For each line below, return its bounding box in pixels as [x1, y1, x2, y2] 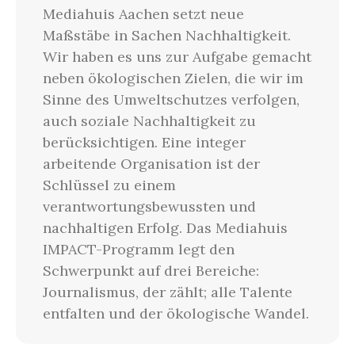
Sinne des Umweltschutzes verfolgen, [42, 90, 300, 109]
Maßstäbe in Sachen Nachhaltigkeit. [42, 26, 291, 44]
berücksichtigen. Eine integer [42, 133, 246, 151]
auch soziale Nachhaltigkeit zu [42, 112, 256, 130]
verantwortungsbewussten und [42, 197, 256, 216]
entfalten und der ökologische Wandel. [42, 304, 309, 323]
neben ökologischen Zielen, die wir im [42, 69, 303, 87]
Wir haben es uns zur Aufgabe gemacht [42, 48, 311, 66]
